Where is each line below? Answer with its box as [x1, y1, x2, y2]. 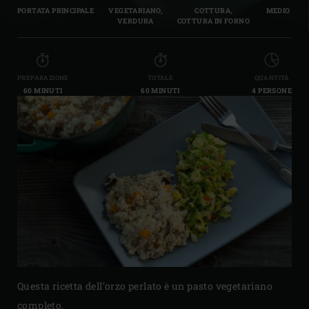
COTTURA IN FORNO [177, 17, 250, 26]
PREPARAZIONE [17, 73, 69, 81]
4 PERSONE [252, 86, 292, 95]
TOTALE [147, 73, 174, 81]
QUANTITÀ [254, 73, 290, 81]
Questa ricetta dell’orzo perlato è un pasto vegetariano [17, 279, 272, 293]
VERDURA [117, 17, 154, 26]
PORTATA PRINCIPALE [17, 6, 94, 16]
